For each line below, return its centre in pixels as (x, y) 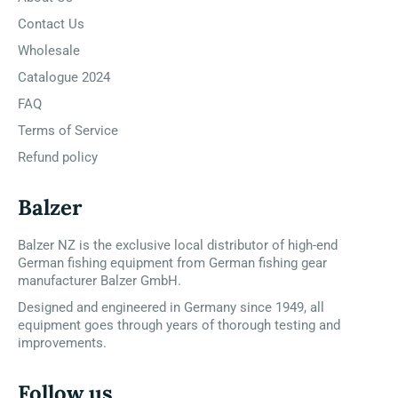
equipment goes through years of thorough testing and (179, 325)
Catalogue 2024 (64, 77)
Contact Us (51, 24)
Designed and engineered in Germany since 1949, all (171, 307)
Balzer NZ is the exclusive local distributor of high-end (178, 245)
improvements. (62, 342)
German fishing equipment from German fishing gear (172, 263)
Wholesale (49, 50)
